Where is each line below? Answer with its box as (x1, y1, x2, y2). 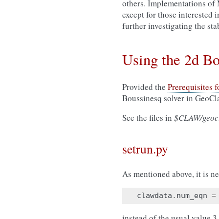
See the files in (122, 112, 174, 123)
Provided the (122, 81, 168, 92)
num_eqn (176, 191, 207, 200)
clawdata (137, 191, 172, 200)
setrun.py (122, 140, 168, 157)
